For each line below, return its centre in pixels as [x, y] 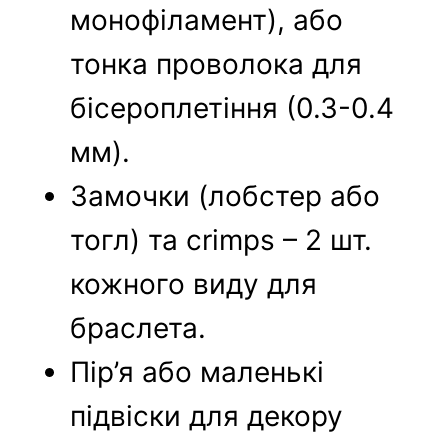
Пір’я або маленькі [197, 372]
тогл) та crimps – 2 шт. [221, 240]
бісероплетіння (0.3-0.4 [232, 108]
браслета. [138, 328]
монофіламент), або [207, 20]
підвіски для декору [207, 416]
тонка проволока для [216, 64]
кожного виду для [194, 284]
